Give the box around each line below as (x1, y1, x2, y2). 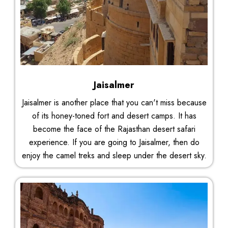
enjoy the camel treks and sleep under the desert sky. (21, 150, 207, 162)
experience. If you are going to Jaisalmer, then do (28, 136, 199, 149)
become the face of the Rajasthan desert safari (33, 123, 195, 135)
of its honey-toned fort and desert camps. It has (32, 110, 196, 122)
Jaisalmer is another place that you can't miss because (21, 97, 207, 109)
